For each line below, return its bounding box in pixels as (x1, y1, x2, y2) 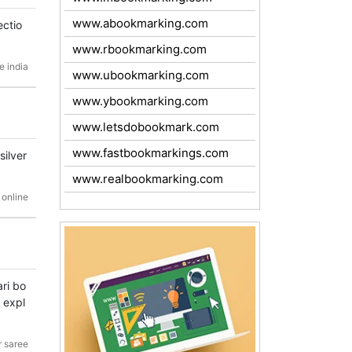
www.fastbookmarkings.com (72, 145, 229, 160)
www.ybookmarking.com (72, 93, 208, 108)
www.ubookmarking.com (72, 68, 209, 82)
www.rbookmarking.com (72, 42, 207, 57)
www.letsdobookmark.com (72, 119, 219, 134)
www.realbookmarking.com (72, 171, 223, 186)
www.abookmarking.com (72, 16, 208, 31)
